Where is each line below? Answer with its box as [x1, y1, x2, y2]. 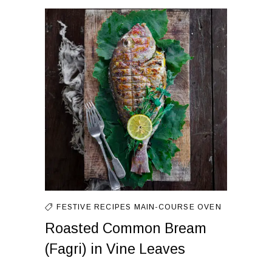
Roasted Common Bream [45, 220, 206, 236]
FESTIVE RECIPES [56, 203, 134, 211]
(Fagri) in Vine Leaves [45, 241, 185, 257]
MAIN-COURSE [134, 203, 198, 211]
